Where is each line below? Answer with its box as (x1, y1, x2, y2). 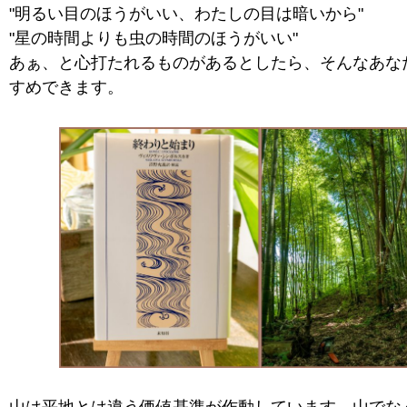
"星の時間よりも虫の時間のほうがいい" (9, 28, 298, 47)
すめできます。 (9, 77, 124, 96)
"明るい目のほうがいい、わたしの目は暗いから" (9, 4, 363, 23)
